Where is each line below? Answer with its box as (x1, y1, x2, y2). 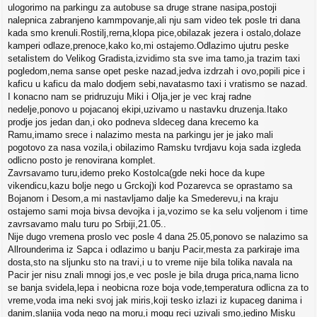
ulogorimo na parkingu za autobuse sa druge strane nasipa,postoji (8, 2, 277, 13)
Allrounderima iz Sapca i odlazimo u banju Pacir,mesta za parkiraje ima (8, 244, 299, 255)
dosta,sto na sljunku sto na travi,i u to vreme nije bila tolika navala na (8, 257, 292, 268)
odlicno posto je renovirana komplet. (8, 155, 156, 166)
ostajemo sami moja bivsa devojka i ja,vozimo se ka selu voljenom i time (8, 206, 308, 217)
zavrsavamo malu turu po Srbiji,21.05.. (8, 219, 166, 230)
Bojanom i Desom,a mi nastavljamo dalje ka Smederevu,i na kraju (8, 193, 278, 204)
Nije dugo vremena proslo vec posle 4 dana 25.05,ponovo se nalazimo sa (8, 231, 308, 243)
